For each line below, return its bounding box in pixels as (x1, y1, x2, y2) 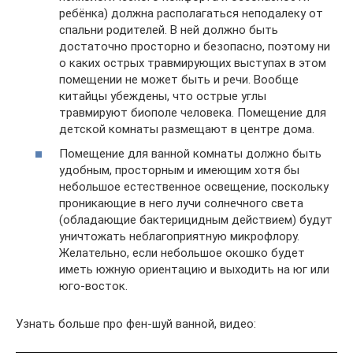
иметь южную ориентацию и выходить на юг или (59, 262, 329, 277)
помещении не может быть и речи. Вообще (59, 72, 299, 87)
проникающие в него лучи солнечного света (59, 196, 303, 211)
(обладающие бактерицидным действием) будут (59, 213, 333, 228)
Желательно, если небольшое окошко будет (59, 246, 305, 261)
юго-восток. (59, 279, 128, 294)
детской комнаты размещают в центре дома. (59, 121, 314, 136)
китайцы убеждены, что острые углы (59, 88, 266, 103)
